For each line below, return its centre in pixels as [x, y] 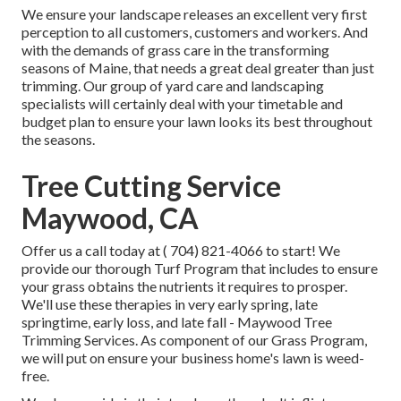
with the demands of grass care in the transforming [175, 50]
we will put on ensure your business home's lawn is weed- [193, 358]
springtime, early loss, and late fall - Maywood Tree [177, 322]
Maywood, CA [110, 218]
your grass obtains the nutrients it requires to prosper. [184, 286]
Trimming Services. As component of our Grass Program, [194, 340]
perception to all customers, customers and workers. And [195, 32]
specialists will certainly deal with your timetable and [182, 104]
